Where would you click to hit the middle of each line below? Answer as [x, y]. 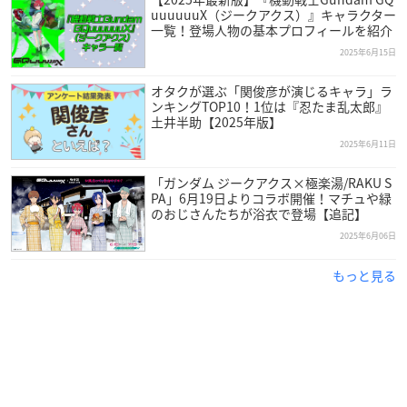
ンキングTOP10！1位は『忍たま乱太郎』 [269, 107]
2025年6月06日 [368, 236]
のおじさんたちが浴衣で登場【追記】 [258, 214]
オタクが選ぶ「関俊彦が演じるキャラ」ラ [271, 91]
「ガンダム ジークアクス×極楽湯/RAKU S [271, 183]
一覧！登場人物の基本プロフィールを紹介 [271, 30]
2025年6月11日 [368, 144]
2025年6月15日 [368, 53]
